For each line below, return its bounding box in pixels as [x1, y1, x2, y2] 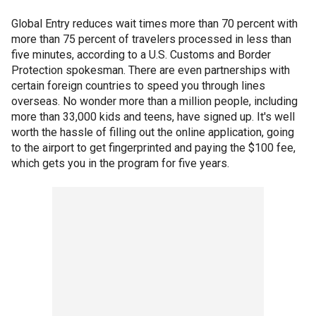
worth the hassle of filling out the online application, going [11, 125, 294, 139]
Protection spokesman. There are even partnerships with [11, 63, 290, 77]
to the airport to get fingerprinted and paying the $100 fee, [11, 140, 296, 154]
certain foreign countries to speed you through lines [11, 78, 265, 92]
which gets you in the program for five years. [11, 156, 229, 170]
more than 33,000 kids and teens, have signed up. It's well [11, 109, 295, 123]
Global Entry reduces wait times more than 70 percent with [11, 16, 298, 30]
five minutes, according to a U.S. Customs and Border [11, 47, 271, 61]
